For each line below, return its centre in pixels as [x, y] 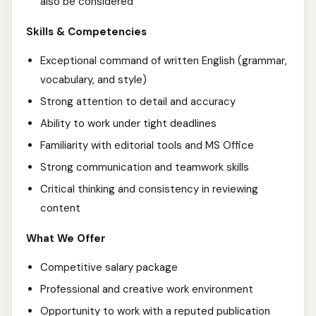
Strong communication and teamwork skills [145, 167]
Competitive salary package [109, 267]
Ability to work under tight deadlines [128, 123]
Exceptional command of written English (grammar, [164, 61]
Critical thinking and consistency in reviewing [149, 189]
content [60, 208]
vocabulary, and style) [93, 80]
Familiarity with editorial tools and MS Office [147, 145]
